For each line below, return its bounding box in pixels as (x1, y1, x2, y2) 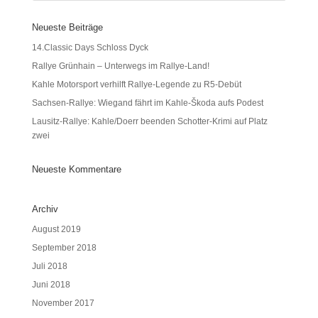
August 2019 (31, 224, 81, 234)
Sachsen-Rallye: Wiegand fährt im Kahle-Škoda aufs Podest (31, 97, 263, 108)
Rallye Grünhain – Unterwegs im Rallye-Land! (31, 60, 209, 71)
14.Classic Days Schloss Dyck (31, 42, 148, 53)
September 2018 (31, 242, 97, 253)
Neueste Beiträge (31, 21, 103, 33)
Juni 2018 (31, 279, 70, 290)
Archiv (31, 203, 58, 214)
